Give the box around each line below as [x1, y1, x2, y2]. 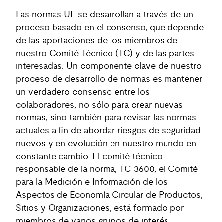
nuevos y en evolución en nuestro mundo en [16, 139, 196, 148]
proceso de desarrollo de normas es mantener [16, 75, 202, 84]
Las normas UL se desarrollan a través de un [16, 10, 193, 19]
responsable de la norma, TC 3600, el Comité [16, 165, 198, 174]
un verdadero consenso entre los [16, 88, 150, 97]
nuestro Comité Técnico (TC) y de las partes [16, 49, 194, 58]
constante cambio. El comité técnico [16, 152, 163, 161]
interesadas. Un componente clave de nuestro [16, 62, 202, 71]
